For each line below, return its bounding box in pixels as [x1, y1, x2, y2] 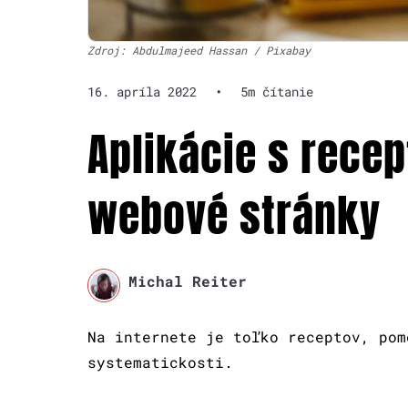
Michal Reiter [127, 271, 247, 291]
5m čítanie [240, 83, 313, 101]
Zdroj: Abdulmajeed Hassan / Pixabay [87, 43, 311, 58]
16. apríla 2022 [87, 83, 197, 101]
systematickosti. [87, 352, 233, 372]
